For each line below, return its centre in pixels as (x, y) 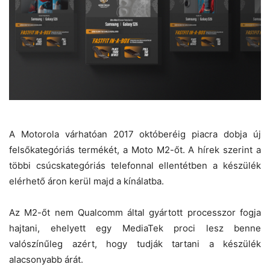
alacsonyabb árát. (46, 260)
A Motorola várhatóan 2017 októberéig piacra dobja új (135, 134)
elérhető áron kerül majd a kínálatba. (86, 181)
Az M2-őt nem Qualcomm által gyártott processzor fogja (135, 213)
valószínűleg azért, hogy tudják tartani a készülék (135, 244)
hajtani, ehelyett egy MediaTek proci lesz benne (135, 228)
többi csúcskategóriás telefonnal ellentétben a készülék (135, 166)
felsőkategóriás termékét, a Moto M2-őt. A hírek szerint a (135, 150)
